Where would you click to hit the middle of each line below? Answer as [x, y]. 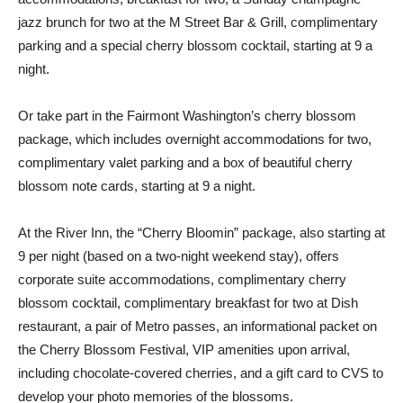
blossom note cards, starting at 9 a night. [137, 186]
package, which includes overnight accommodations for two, [195, 139]
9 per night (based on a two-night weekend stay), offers [179, 256]
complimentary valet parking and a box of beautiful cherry [185, 162]
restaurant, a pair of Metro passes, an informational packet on [197, 326]
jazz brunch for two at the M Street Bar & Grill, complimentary [198, 22]
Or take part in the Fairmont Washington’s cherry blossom [187, 116]
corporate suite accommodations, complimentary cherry [182, 279]
